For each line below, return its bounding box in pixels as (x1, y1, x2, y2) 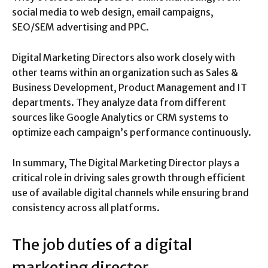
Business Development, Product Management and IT (12, 81, 247, 93)
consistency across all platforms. (12, 201, 160, 214)
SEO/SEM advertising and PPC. (12, 20, 149, 33)
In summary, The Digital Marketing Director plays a (12, 156, 239, 169)
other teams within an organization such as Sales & (12, 66, 238, 78)
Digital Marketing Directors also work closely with (12, 51, 235, 63)
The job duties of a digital (12, 234, 192, 254)
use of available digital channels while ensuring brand (12, 186, 249, 199)
